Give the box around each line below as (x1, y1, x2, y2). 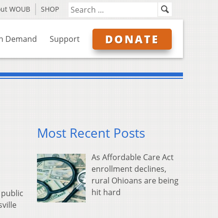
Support (50, 34, 80, 44)
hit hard (91, 187, 121, 198)
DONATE (105, 32, 159, 46)
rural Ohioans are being (91, 175, 179, 186)
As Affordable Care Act (91, 152, 174, 163)
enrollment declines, (91, 163, 166, 175)
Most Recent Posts (37, 125, 145, 142)
